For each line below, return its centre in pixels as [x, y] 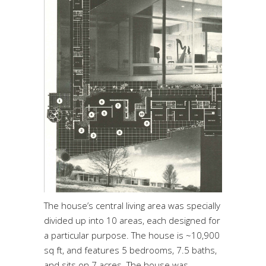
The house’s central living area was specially [132, 206]
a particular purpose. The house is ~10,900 [132, 235]
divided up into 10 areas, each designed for [132, 221]
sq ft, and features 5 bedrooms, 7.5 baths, [130, 250]
